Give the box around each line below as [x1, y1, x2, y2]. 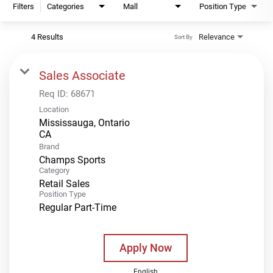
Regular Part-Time [39, 201, 116, 213]
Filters [13, 1, 34, 11]
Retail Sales [39, 177, 90, 190]
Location [39, 104, 69, 114]
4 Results [31, 32, 63, 41]
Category [39, 165, 69, 175]
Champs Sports [39, 154, 105, 166]
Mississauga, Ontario [39, 116, 130, 129]
